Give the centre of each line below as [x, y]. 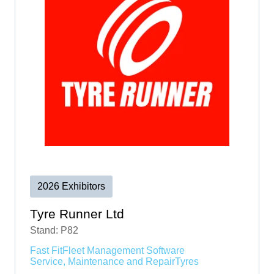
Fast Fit [46, 250]
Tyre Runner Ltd [77, 213]
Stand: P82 [54, 230]
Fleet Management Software [124, 250]
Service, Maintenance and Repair [102, 261]
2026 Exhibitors [71, 186]
